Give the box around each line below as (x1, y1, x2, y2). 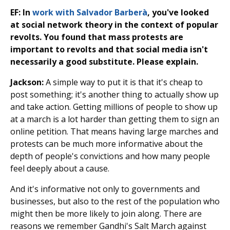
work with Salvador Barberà (32, 7, 147, 18)
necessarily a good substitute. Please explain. (10, 56, 198, 68)
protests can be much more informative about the (10, 138, 203, 150)
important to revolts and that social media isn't (10, 44, 208, 55)
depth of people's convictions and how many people (10, 150, 210, 162)
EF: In (10, 7, 32, 18)
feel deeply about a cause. (10, 163, 109, 175)
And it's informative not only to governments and (10, 183, 200, 195)
